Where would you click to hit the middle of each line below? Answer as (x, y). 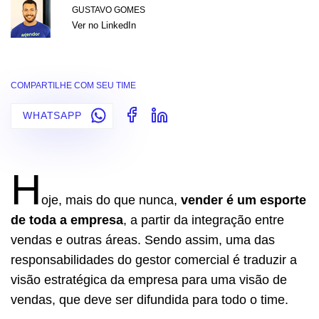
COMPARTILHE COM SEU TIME (73, 85)
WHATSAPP (54, 116)
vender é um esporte (244, 200)
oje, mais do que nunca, (111, 200)
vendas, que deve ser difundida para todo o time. (150, 299)
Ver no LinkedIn (104, 25)
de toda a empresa (67, 220)
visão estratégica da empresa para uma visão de (149, 279)
